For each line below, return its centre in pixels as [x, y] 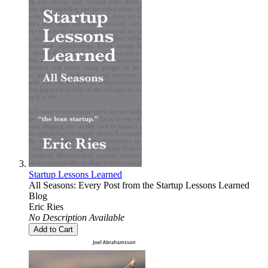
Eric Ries [46, 207]
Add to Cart [53, 230]
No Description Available [77, 218]
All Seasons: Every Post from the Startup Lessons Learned [139, 185]
